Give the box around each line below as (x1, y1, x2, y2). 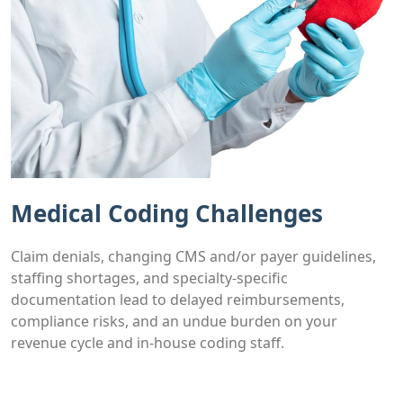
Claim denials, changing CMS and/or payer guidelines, (11, 246, 376, 266)
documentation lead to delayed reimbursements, (11, 289, 345, 309)
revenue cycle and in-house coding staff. (11, 332, 284, 353)
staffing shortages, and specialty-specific (11, 267, 288, 288)
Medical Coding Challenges (11, 196, 323, 229)
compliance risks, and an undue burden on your (11, 310, 337, 331)
